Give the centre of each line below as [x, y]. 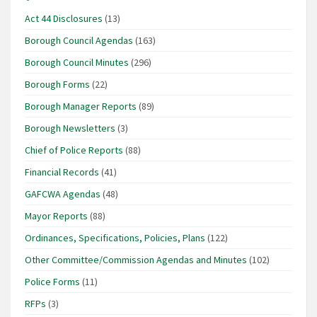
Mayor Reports [56, 216]
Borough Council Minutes [77, 63]
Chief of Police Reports [74, 150]
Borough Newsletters [70, 128]
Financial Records [62, 172]
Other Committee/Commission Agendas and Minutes [136, 260]
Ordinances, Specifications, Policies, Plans [115, 238]
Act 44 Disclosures [64, 19]
